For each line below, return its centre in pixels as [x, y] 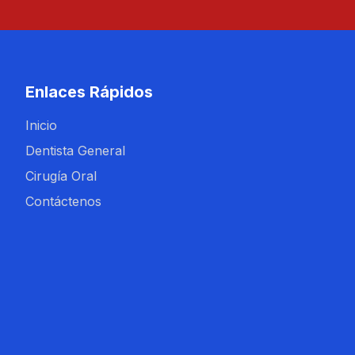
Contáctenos [63, 201]
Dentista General [75, 151]
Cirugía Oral [61, 176]
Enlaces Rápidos [89, 92]
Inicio [41, 125]
